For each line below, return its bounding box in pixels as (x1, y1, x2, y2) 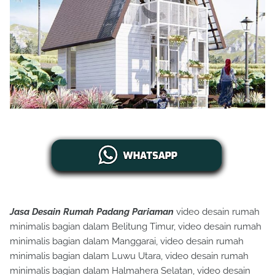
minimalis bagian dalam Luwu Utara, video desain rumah (10, 250, 249, 261)
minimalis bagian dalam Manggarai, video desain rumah (10, 236, 244, 247)
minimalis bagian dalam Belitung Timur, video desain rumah (10, 221, 261, 232)
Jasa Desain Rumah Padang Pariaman (10, 206, 174, 217)
